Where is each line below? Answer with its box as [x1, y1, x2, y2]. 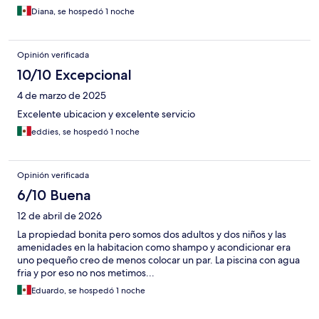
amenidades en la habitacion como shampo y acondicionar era [17, 241, 291, 254]
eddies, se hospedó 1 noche [31, 126, 140, 138]
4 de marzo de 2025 [17, 89, 106, 103]
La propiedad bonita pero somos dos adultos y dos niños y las [17, 228, 286, 241]
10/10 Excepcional [17, 66, 132, 84]
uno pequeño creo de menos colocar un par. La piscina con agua [17, 253, 300, 267]
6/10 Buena [17, 187, 91, 204]
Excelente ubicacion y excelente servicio [17, 108, 195, 121]
